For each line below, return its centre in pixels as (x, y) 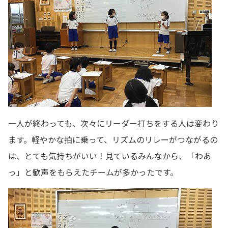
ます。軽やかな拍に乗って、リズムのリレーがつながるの (113, 139)
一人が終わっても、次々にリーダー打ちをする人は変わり (113, 123)
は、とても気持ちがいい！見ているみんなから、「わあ (110, 155)
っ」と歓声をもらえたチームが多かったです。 (93, 172)
